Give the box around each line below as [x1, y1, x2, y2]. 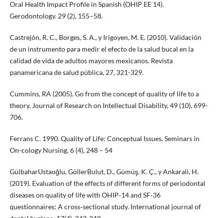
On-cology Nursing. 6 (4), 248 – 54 [9, 146, 112, 155]
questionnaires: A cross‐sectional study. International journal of [9, 202, 201, 211]
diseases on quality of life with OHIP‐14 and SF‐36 [9, 191, 161, 200]
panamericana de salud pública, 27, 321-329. [9, 68, 144, 77]
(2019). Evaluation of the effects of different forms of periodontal [9, 179, 205, 188]
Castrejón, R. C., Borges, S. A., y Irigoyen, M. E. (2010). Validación [9, 33, 201, 42]
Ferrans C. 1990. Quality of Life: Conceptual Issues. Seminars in [9, 134, 200, 143]
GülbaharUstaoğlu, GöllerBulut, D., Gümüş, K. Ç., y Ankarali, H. [9, 167, 199, 176]
